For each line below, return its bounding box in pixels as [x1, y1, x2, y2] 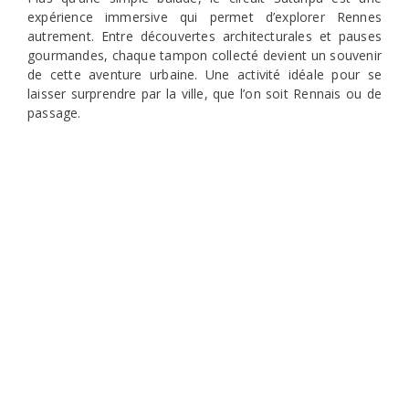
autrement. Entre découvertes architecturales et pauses [27, 27, 382, 46]
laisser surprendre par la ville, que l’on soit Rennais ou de [27, 85, 382, 103]
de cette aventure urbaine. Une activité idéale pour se [27, 66, 382, 84]
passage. [27, 104, 81, 122]
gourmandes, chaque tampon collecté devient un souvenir [27, 47, 382, 65]
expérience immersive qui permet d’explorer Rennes [27, 8, 382, 26]
